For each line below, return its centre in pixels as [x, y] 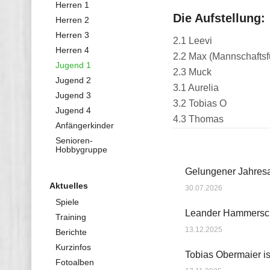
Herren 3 [72, 35]
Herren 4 [72, 50]
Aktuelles [69, 186]
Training [71, 217]
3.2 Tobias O [200, 103]
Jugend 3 [73, 95]
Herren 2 [72, 20]
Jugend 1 [73, 65]
